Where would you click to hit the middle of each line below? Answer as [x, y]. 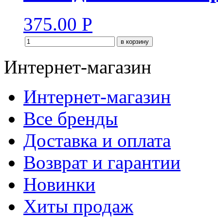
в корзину [135, 41]
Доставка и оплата [97, 140]
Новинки [59, 184]
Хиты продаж [78, 206]
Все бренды [71, 118]
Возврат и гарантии [102, 162]
